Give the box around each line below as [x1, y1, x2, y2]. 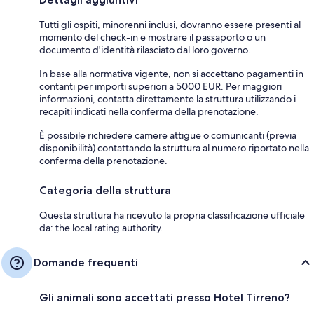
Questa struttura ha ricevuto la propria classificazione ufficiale [39, 209, 305, 222]
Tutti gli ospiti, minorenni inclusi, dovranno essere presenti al [39, 18, 301, 32]
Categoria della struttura [39, 184, 171, 198]
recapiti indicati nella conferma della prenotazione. [39, 105, 259, 118]
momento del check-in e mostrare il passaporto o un [39, 31, 266, 44]
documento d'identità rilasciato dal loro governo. [39, 43, 251, 57]
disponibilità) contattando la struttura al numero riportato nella [39, 142, 309, 155]
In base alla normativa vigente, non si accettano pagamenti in [39, 67, 303, 81]
